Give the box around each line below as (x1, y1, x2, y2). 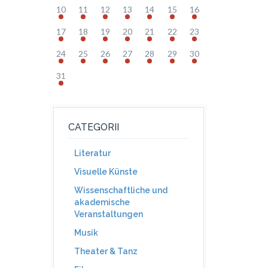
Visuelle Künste (74, 167, 138, 176)
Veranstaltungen (74, 209, 143, 219)
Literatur (74, 148, 111, 158)
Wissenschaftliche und (74, 185, 167, 195)
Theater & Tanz (74, 246, 138, 256)
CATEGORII (68, 121, 119, 133)
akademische (74, 197, 130, 207)
